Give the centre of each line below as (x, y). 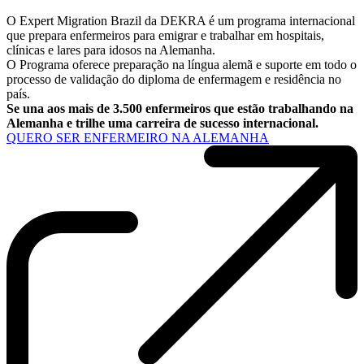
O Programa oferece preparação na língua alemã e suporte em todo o (182, 65)
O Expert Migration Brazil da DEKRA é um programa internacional (181, 21)
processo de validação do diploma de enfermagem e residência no (174, 80)
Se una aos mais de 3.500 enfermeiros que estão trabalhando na (180, 109)
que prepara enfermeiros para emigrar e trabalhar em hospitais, (165, 36)
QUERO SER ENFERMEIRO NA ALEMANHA (138, 138)
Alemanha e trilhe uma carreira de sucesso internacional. (162, 123)
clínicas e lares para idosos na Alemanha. (111, 50)
